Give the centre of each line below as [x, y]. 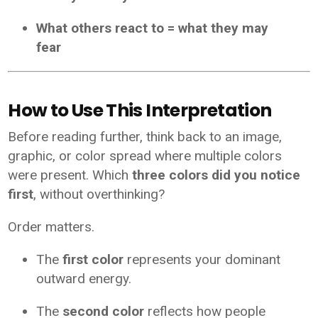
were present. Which [70, 175]
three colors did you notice [216, 175]
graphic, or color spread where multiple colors [145, 155]
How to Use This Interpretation [140, 110]
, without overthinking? [99, 194]
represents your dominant [202, 259]
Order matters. [51, 226]
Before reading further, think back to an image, [145, 136]
